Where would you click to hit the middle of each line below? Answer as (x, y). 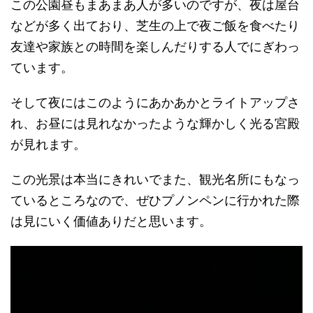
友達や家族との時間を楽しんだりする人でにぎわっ (155, 46)
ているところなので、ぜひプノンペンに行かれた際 (155, 200)
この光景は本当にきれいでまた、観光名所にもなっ (155, 179)
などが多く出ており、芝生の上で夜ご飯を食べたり (155, 25)
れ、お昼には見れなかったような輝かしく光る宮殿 (155, 123)
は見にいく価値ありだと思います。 (111, 221)
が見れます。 (48, 144)
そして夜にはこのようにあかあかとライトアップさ (155, 102)
